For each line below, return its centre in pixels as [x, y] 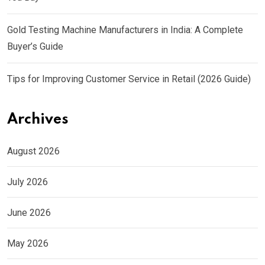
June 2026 [29, 213]
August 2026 [33, 151]
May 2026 [28, 244]
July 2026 [28, 182]
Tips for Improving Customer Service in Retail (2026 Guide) [129, 79]
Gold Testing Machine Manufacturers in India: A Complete [125, 30]
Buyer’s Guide [35, 47]
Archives [38, 120]
